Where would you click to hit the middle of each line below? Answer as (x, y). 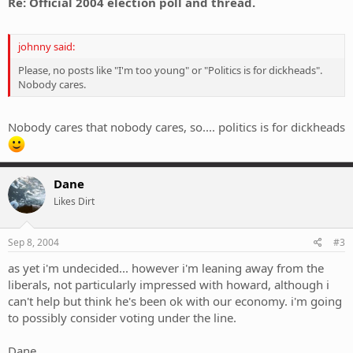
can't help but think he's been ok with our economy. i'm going (175, 301)
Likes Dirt (74, 202)
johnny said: (46, 46)
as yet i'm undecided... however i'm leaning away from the (166, 268)
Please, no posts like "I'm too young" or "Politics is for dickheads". (170, 70)
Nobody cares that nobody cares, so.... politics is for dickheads (176, 127)
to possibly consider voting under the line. (122, 317)
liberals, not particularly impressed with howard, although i (169, 284)
